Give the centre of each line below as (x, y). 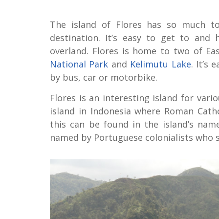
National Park (79, 64)
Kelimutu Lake (161, 64)
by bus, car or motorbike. (104, 77)
